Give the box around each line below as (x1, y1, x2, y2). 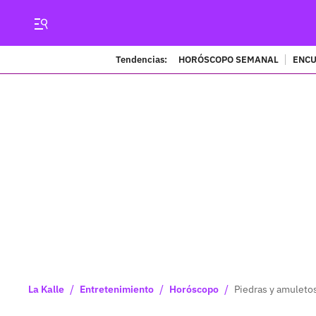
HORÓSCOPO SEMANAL (178, 53, 279, 66)
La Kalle (28, 283, 64, 296)
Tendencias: (115, 53, 167, 66)
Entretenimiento (80, 283, 154, 296)
